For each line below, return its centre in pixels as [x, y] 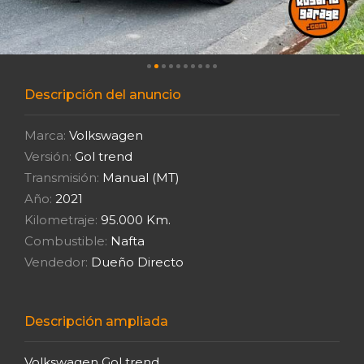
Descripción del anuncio [103, 94]
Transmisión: [62, 177]
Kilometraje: [61, 219]
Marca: [45, 135]
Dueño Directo [136, 262]
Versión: [48, 156]
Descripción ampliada [96, 321]
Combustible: [66, 240]
